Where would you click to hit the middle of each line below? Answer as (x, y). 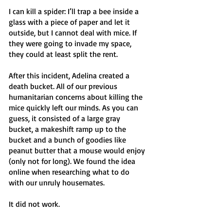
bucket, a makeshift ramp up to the (68, 129)
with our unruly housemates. (57, 182)
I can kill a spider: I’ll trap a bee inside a (75, 11)
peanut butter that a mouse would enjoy (78, 150)
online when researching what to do (70, 172)
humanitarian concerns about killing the (77, 97)
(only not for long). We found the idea (73, 161)
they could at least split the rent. (64, 54)
